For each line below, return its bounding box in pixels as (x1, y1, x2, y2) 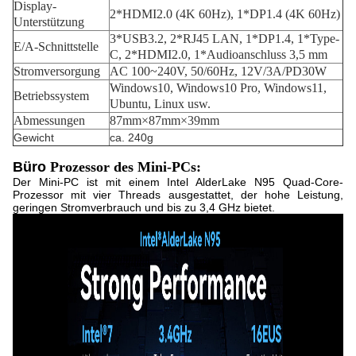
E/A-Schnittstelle (14, 40, 99, 53)
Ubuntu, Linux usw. (110, 97, 211, 110)
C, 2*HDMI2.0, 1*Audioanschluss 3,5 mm (110, 48, 327, 61)
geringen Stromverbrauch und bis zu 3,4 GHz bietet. (13, 201, 275, 214)
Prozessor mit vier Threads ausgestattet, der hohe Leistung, (13, 188, 343, 201)
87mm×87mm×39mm (110, 114, 219, 127)
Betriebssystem (14, 89, 89, 103)
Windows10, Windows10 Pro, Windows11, (110, 81, 327, 95)
